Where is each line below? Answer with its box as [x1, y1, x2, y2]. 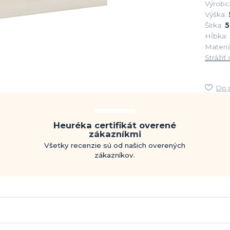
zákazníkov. [94, 150, 136, 159]
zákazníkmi [88, 128, 141, 139]
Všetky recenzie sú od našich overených [44, 141, 186, 149]
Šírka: [204, 21, 223, 29]
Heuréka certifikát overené [53, 120, 177, 130]
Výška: [204, 10, 226, 18]
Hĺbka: [204, 31, 227, 40]
